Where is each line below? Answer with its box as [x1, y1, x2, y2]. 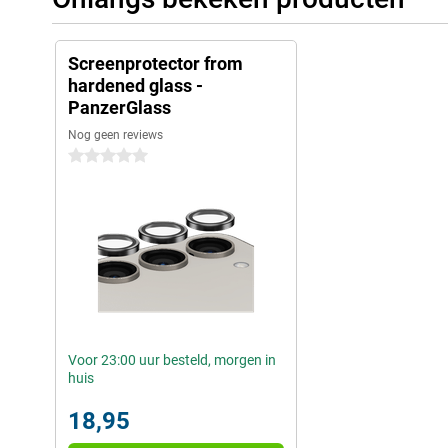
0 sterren [68, 148, 123, 165]
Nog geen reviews [68, 128, 163, 143]
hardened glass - [68, 75, 203, 97]
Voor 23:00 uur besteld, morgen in [68, 352, 276, 369]
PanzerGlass [68, 97, 171, 119]
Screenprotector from [68, 53, 243, 75]
